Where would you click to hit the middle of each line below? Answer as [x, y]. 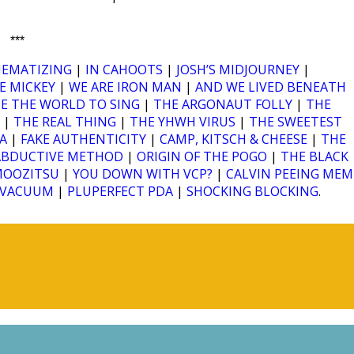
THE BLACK [314, 157]
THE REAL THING [65, 122]
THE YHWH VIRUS [183, 122]
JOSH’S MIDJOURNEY [238, 70]
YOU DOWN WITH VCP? [143, 174]
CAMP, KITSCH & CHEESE [233, 139]
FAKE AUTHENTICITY [83, 139]
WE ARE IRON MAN [125, 87]
